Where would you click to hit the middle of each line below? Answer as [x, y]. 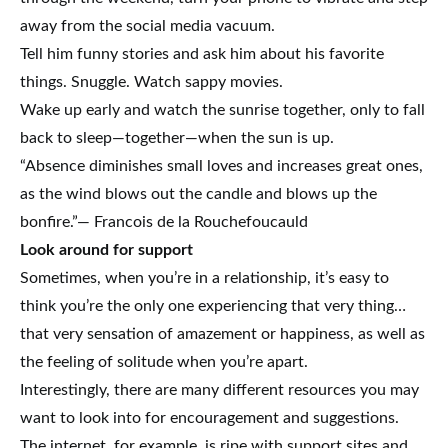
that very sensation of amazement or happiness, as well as [222, 333]
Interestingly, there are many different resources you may [219, 389]
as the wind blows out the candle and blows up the [198, 193]
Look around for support [106, 249]
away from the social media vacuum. [147, 25]
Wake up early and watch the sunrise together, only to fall [222, 109]
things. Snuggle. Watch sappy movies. [151, 81]
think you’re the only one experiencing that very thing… [213, 305]
